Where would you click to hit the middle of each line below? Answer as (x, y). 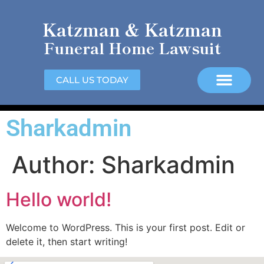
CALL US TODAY (93, 80)
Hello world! (59, 199)
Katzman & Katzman (132, 29)
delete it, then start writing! (67, 241)
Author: (57, 164)
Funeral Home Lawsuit (132, 47)
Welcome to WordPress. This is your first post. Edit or (126, 227)
